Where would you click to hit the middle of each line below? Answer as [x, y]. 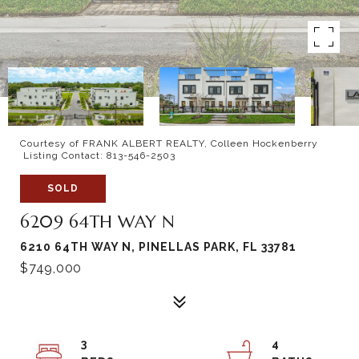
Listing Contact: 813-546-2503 [99, 155]
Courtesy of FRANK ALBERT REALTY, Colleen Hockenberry [169, 143]
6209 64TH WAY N [98, 222]
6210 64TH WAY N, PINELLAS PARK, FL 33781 [158, 247]
